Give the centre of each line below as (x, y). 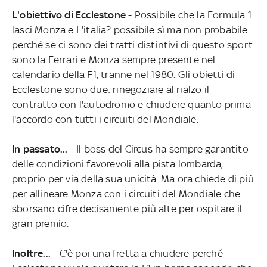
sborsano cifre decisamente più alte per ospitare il (127, 208)
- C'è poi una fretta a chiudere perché (138, 253)
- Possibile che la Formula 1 (188, 15)
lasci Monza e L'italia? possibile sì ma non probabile (130, 30)
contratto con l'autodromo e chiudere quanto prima (131, 104)
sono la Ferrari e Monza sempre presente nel (114, 59)
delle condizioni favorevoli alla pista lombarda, (117, 164)
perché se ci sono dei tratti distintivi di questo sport (132, 44)
